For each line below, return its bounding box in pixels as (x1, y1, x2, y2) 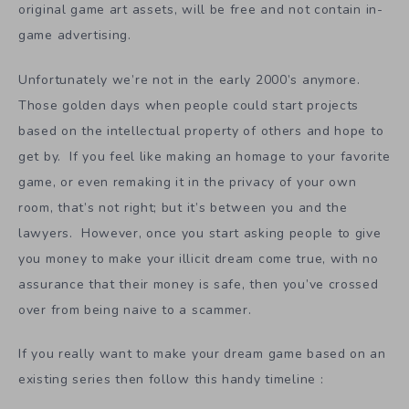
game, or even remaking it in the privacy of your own (18, 173, 357, 191)
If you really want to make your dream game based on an (18, 345, 386, 363)
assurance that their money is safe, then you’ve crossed (18, 275, 379, 293)
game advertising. (18, 26, 131, 44)
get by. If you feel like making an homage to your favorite (18, 147, 391, 165)
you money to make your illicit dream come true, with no (18, 249, 379, 267)
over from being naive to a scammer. (18, 300, 252, 319)
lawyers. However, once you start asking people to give (18, 224, 382, 242)
